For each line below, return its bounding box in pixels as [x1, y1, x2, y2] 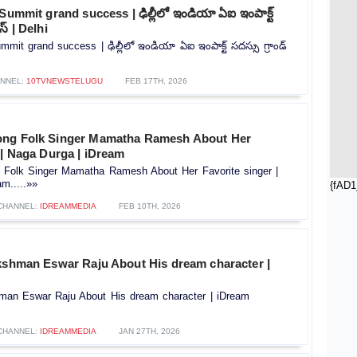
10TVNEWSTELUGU [25, 76, 103, 85]
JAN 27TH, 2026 [119, 326, 180, 335]
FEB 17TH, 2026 [124, 76, 187, 85]
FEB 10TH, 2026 [118, 201, 181, 210]
